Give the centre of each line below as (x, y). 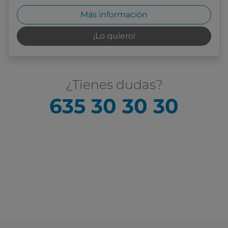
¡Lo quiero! (114, 36)
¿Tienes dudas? (114, 85)
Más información (114, 15)
